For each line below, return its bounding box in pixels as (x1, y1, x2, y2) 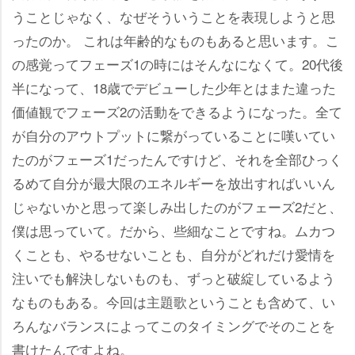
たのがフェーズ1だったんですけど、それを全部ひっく (12, 149, 342, 169)
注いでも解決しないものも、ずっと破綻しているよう (12, 268, 335, 288)
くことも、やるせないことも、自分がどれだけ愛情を (12, 244, 335, 264)
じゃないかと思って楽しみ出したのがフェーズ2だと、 (12, 197, 342, 216)
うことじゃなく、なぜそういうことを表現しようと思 (12, 6, 335, 26)
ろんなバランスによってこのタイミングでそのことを (12, 315, 335, 335)
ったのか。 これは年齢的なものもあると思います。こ (12, 30, 339, 50)
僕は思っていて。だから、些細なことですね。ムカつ (12, 220, 335, 240)
